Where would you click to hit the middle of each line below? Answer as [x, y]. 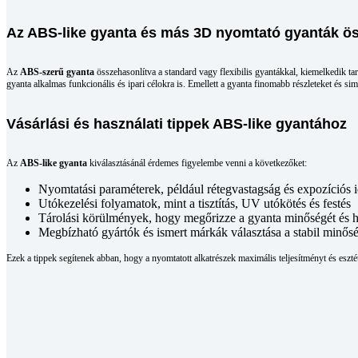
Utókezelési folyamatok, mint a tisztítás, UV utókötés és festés [195, 204]
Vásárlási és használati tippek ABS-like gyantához [177, 124]
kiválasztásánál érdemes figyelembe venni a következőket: [197, 163]
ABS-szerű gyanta [57, 72]
